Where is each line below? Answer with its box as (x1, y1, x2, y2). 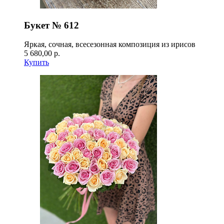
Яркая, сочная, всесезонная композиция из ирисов (24, 40, 195, 49)
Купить (24, 58, 49, 67)
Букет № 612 (24, 19, 79, 30)
